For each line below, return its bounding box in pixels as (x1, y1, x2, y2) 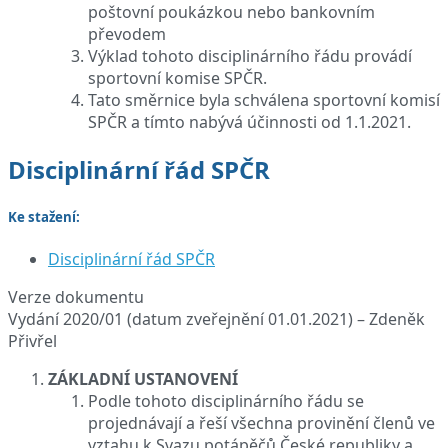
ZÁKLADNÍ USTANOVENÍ (48, 367, 238, 390)
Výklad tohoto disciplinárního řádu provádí (88, 44, 412, 67)
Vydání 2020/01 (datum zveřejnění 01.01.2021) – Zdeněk (8, 307, 425, 330)
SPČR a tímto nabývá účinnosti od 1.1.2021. (88, 110, 411, 133)
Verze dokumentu (8, 285, 144, 308)
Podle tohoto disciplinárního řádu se (88, 389, 364, 412)
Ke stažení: (8, 207, 80, 226)
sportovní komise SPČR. (88, 66, 267, 89)
